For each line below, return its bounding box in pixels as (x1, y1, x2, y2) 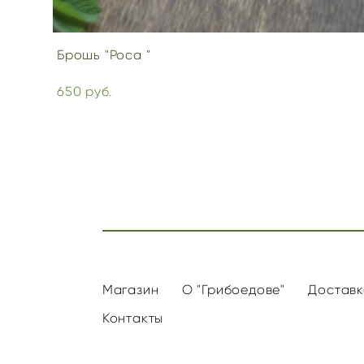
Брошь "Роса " (57, 46, 151, 63)
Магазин (102, 282, 159, 297)
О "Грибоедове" (181, 282, 285, 297)
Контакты (102, 310, 164, 326)
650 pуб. (57, 83, 112, 99)
